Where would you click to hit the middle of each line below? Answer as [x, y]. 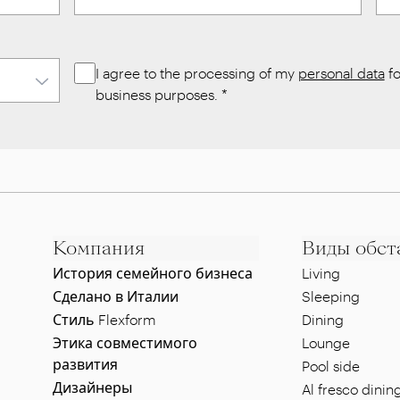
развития [85, 364]
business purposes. [156, 94]
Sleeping [330, 296]
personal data [341, 73]
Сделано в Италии [115, 296]
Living [321, 273]
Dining [322, 319]
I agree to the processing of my [196, 73]
